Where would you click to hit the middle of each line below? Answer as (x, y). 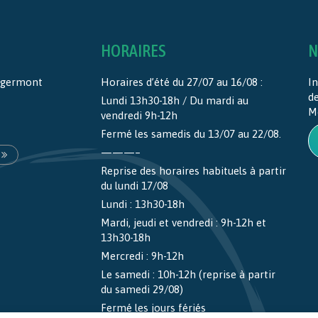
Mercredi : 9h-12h (142, 256)
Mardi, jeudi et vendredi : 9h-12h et (183, 222)
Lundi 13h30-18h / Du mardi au (174, 100)
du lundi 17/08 (134, 185)
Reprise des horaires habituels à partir (193, 170)
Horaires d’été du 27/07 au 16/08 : (181, 82)
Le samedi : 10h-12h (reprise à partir (188, 274)
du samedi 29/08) (142, 289)
